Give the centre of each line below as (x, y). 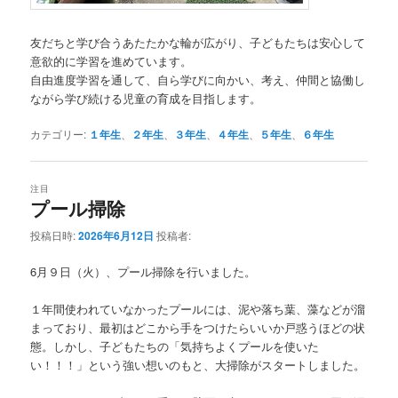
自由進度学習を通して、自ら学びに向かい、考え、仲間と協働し (198, 80)
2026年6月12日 (116, 235)
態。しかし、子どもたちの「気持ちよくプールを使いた (175, 346)
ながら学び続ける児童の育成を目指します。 (146, 99)
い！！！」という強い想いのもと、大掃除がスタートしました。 (198, 365)
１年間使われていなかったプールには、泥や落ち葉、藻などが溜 (198, 309)
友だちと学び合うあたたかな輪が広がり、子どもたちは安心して (198, 43)
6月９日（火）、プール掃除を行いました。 (143, 271)
